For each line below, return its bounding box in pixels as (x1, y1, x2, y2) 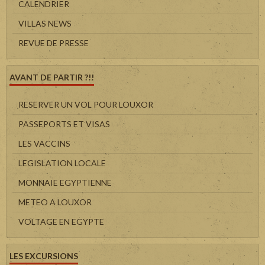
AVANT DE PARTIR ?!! (9, 72, 94, 82)
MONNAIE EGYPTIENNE (18, 177, 112, 188)
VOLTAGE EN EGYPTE (18, 216, 104, 227)
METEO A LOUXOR (18, 197, 92, 207)
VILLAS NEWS (18, 18, 72, 28)
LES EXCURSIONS (9, 251, 78, 261)
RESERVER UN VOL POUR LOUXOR (18, 99, 153, 109)
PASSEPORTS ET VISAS (18, 119, 110, 129)
